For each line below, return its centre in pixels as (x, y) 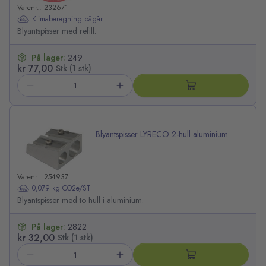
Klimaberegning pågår (67, 19)
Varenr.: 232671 (43, 8)
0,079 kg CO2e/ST (61, 188)
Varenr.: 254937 (43, 177)
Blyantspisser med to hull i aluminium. (80, 200)
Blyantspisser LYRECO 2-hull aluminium (162, 134)
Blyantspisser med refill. (57, 31)
